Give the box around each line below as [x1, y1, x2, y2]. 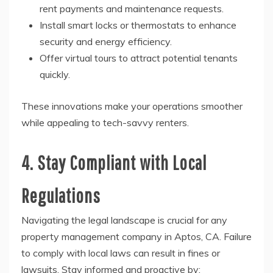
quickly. [40, 68, 70, 81]
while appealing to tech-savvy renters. [21, 116, 189, 129]
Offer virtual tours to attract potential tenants [40, 52, 238, 65]
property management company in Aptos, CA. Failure [21, 230, 252, 243]
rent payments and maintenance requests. [40, 2, 224, 15]
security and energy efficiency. [40, 35, 172, 48]
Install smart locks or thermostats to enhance [40, 19, 236, 32]
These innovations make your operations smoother [21, 100, 243, 113]
